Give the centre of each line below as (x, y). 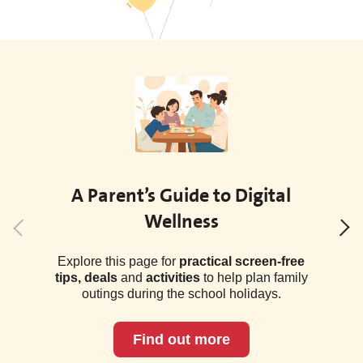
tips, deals (86, 278)
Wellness (181, 221)
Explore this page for (119, 261)
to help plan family (254, 278)
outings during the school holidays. (181, 294)
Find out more (181, 340)
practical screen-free (242, 261)
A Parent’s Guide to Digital (181, 195)
